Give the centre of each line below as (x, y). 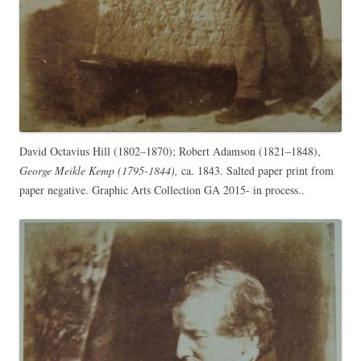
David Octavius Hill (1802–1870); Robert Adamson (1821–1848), (170, 151)
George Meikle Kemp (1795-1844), (99, 170)
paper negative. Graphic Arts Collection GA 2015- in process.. (162, 189)
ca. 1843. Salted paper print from (256, 170)
